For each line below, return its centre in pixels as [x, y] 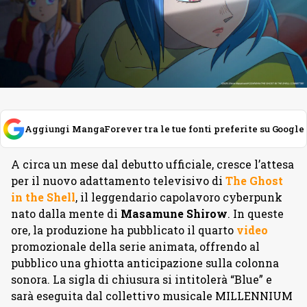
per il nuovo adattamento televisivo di [118, 181]
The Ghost [254, 181]
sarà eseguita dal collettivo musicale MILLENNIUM [152, 296]
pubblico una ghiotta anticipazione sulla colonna [145, 263]
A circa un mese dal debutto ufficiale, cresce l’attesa [152, 164]
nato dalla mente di [66, 213]
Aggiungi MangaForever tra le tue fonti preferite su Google [164, 129]
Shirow [207, 213]
